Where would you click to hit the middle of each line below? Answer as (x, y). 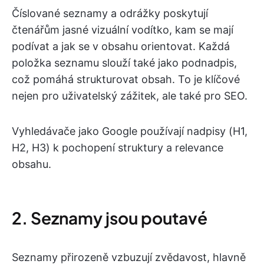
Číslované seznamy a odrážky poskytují (110, 14)
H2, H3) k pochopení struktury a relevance (118, 148)
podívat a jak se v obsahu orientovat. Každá (121, 47)
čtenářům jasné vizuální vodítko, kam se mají (123, 30)
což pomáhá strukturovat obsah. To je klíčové (126, 80)
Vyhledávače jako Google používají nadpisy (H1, (130, 131)
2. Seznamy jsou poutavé (110, 218)
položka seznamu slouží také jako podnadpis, (124, 63)
